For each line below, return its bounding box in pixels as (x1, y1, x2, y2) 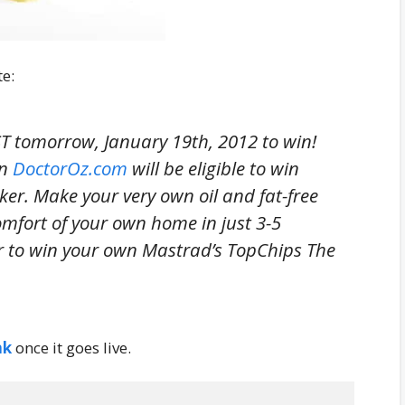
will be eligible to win (127, 155, 299, 182)
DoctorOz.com (13, 155, 127, 182)
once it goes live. (12, 336, 131, 358)
